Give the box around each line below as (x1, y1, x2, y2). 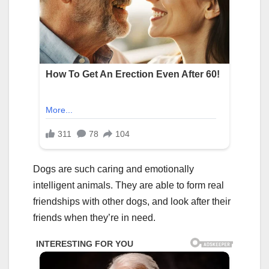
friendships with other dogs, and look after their (33, 196, 231, 207)
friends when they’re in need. (33, 212, 156, 223)
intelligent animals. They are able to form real (33, 180, 224, 190)
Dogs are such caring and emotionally (33, 163, 194, 174)
